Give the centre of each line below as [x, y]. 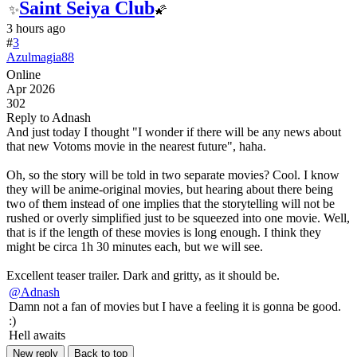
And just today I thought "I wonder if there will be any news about [174, 131]
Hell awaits [37, 335]
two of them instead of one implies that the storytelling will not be [171, 203]
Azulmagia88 [40, 57]
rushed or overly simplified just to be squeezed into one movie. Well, [178, 218]
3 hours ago [36, 28]
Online [24, 74]
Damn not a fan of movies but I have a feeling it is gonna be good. [175, 306]
